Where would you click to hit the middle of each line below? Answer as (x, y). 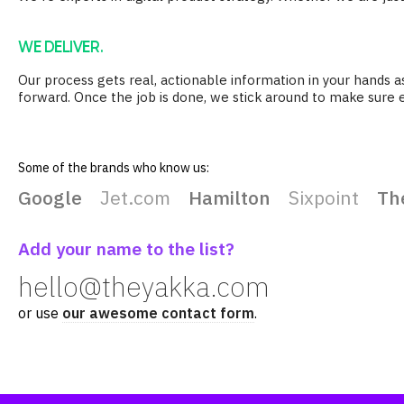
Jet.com (135, 197)
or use (40, 312)
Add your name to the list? (126, 248)
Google (50, 197)
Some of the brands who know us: (114, 167)
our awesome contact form (158, 312)
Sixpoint (324, 197)
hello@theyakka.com (144, 286)
